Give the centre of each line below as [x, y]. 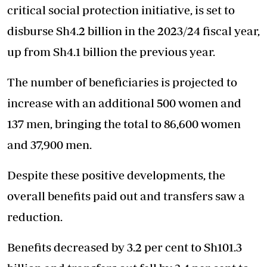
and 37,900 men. [49, 145]
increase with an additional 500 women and [124, 103]
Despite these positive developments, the [116, 175]
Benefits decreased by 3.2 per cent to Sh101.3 [125, 247]
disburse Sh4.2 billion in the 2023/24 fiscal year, [133, 31]
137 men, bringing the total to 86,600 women [124, 124]
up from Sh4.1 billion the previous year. [111, 52]
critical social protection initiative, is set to [121, 10]
